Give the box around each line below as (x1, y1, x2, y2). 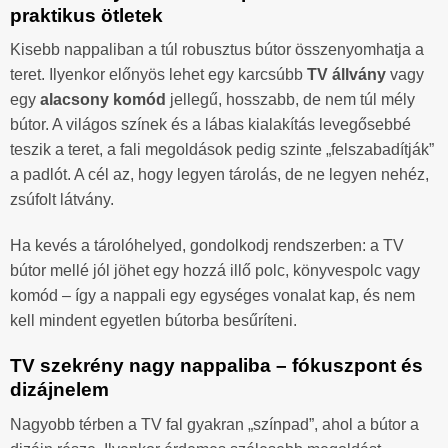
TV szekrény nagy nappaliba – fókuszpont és (10, 355, 423, 377)
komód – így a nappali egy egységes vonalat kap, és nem (10, 287, 415, 305)
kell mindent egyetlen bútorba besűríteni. (10, 312, 297, 330)
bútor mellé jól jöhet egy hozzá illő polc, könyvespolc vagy (10, 262, 420, 280)
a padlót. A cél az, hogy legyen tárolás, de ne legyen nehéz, (10, 166, 429, 184)
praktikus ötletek (10, 4, 163, 26)
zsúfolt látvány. (10, 191, 114, 209)
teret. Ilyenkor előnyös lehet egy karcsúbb (10, 66, 307, 84)
